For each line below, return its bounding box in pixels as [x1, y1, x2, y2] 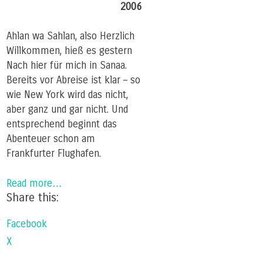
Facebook [6, 217, 47, 230]
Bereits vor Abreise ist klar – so [6, 74, 140, 87]
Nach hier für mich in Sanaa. [6, 59, 127, 72]
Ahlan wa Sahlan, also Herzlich [6, 30, 134, 43]
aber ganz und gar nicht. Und [6, 103, 128, 116]
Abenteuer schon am [6, 133, 95, 146]
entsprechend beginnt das [6, 118, 117, 131]
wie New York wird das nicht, [6, 89, 128, 102]
